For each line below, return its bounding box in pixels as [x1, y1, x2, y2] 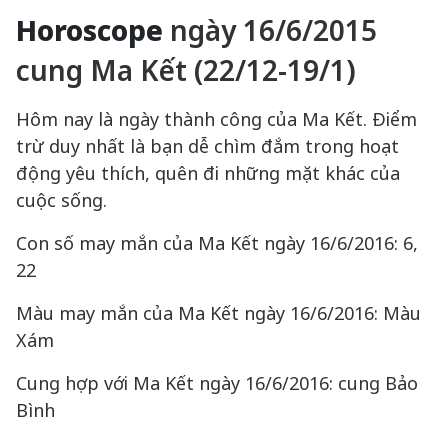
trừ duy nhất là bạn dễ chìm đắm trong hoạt [16, 134, 399, 158]
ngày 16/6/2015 [170, 11, 377, 49]
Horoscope [16, 11, 163, 49]
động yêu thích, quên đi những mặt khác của [16, 161, 400, 185]
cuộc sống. [16, 188, 107, 212]
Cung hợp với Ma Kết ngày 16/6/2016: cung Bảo [16, 371, 418, 395]
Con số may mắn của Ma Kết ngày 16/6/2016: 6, [16, 231, 418, 255]
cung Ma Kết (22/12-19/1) [16, 51, 356, 89]
